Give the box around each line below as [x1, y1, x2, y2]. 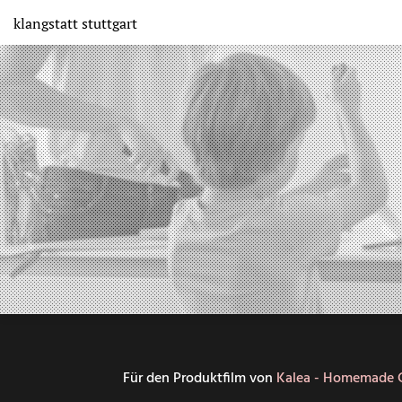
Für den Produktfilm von [123, 367, 276, 390]
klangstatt [13, 13, 82, 33]
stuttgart [82, 13, 137, 33]
